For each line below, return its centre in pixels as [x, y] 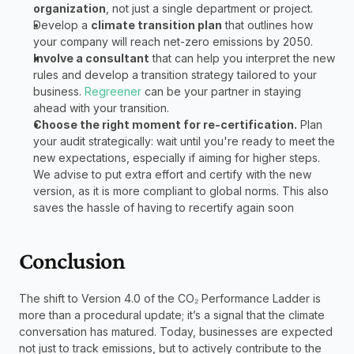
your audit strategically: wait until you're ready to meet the [184, 141]
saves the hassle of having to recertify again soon [164, 207]
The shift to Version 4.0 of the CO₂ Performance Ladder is [170, 298]
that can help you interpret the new [242, 58]
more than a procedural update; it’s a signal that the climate [172, 314]
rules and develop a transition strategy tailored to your [175, 74]
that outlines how [267, 24]
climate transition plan [156, 24]
